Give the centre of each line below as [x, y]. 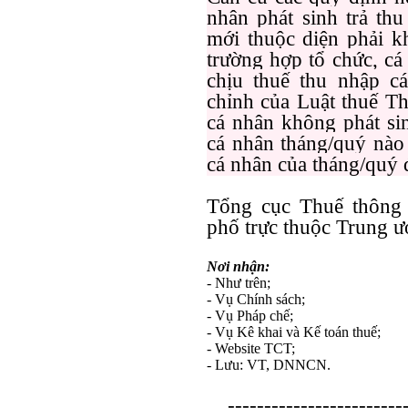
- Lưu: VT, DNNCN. [269, 365]
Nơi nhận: [238, 266]
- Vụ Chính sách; [256, 299]
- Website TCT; [251, 348]
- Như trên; [239, 283]
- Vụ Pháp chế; [250, 316]
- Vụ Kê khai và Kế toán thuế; [294, 332]
